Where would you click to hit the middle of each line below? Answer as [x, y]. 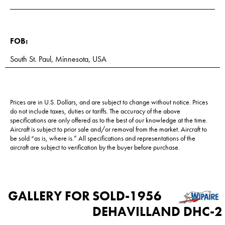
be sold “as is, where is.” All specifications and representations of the [103, 138]
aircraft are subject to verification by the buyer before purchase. [95, 147]
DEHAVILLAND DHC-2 [157, 212]
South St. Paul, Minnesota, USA [58, 59]
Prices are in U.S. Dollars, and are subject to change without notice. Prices [109, 102]
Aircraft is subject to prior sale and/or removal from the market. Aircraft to [108, 129]
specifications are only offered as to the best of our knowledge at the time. [109, 120]
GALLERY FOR [49, 196]
